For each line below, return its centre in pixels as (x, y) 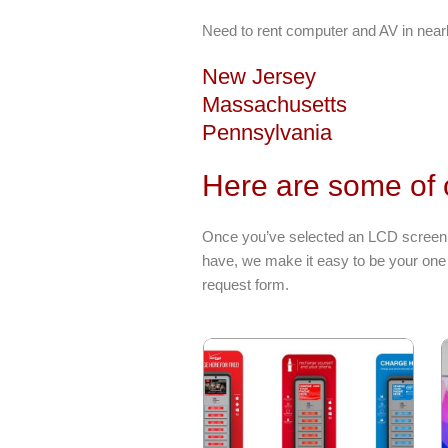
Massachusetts (274, 104)
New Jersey (259, 76)
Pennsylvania (267, 132)
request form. (245, 284)
